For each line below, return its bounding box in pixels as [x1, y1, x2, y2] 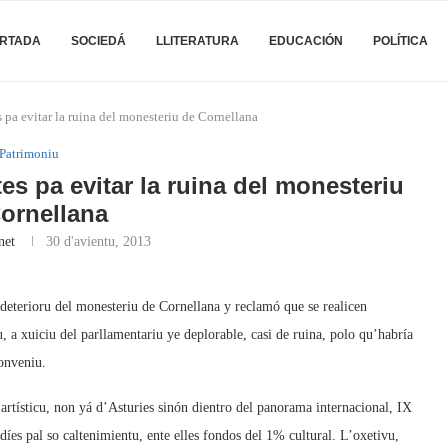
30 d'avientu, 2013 [46, 234, 152, 249]
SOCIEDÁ [71, 34, 126, 48]
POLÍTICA [373, 34, 428, 48]
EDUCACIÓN [269, 34, 343, 48]
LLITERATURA [156, 34, 239, 48]
